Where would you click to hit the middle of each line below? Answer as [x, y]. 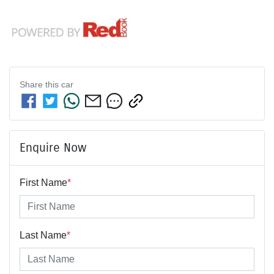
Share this [40, 84]
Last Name [43, 235]
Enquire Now [53, 147]
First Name [43, 182]
